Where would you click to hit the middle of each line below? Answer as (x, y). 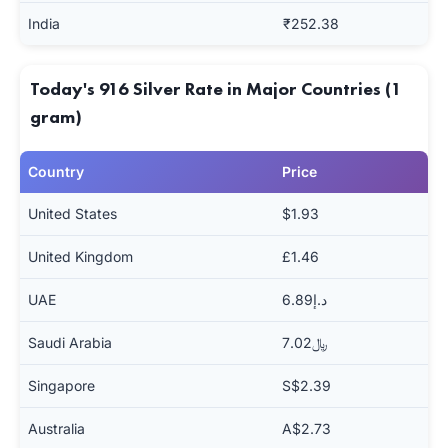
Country (56, 171)
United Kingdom (80, 256)
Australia (56, 428)
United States (72, 213)
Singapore (61, 385)
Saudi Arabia (70, 342)
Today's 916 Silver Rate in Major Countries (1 (216, 88)
